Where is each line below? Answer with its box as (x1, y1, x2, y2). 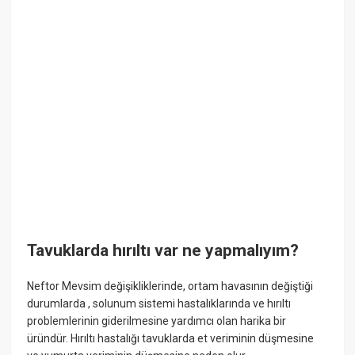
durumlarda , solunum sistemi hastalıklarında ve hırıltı (27, 297, 292, 311)
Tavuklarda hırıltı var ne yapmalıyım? (27, 241, 300, 261)
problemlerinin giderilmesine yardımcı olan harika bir (27, 315, 287, 328)
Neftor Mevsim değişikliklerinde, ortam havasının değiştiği (27, 280, 314, 293)
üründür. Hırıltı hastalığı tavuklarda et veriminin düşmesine (27, 332, 315, 345)
